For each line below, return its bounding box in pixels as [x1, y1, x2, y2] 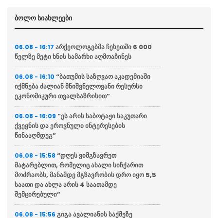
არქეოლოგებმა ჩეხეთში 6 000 [55, 42, 152, 52]
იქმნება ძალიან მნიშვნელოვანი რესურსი [15, 82, 143, 91]
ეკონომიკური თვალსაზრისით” [15, 91, 110, 101]
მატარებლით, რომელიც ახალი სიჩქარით [15, 161, 143, 170]
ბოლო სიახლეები [15, 13, 72, 23]
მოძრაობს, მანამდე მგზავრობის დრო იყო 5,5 [15, 170, 156, 180]
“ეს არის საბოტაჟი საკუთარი [57, 111, 147, 121]
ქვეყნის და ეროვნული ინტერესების [15, 121, 125, 131]
